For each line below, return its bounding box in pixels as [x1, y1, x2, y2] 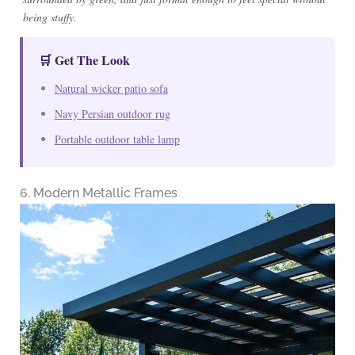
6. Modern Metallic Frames [19, 185, 177, 201]
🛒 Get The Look [38, 51, 130, 70]
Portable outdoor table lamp [54, 132, 180, 147]
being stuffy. [22, 10, 77, 25]
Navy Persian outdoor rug [54, 106, 170, 122]
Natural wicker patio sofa [54, 81, 168, 97]
